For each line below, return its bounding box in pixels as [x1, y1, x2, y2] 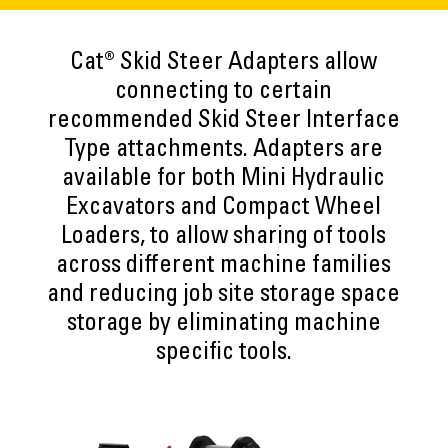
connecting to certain [115, 81, 333, 105]
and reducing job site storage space [47, 284, 401, 308]
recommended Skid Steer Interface [47, 110, 400, 134]
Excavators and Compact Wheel [66, 197, 382, 221]
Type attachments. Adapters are [64, 139, 384, 163]
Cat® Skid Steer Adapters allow [70, 52, 378, 76]
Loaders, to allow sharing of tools [61, 226, 387, 250]
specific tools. [155, 342, 292, 366]
